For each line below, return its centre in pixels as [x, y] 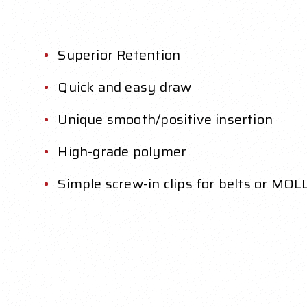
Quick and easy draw [125, 87]
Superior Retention [119, 55]
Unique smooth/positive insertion [165, 120]
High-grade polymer [122, 152]
